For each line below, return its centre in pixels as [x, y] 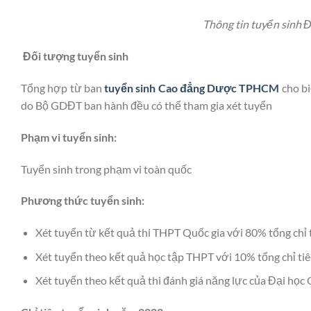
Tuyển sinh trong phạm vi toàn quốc [106, 169]
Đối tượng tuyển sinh [75, 56]
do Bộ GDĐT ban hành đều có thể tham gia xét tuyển [146, 105]
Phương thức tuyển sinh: [83, 201]
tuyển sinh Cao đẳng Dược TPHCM [192, 87]
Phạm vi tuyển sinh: [69, 137]
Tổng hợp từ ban [63, 87]
